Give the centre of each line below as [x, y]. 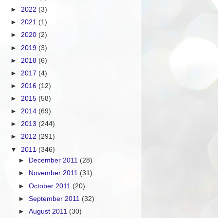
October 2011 [51, 186]
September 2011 [55, 199]
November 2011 [54, 173]
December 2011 [54, 161]
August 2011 [49, 211]
